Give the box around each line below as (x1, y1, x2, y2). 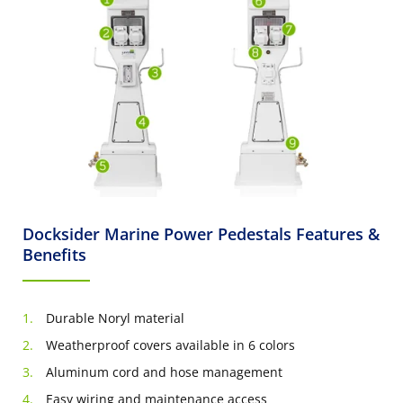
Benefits (22, 243, 86, 265)
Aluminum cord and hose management (46, 363, 282, 381)
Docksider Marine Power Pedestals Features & (22, 222, 380, 245)
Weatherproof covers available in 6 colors (46, 336, 295, 354)
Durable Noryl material (46, 309, 184, 327)
